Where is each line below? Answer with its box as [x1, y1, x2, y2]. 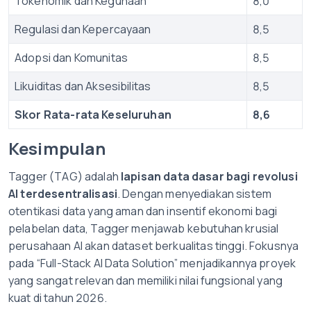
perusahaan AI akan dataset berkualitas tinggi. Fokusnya [8, 238, 299, 253]
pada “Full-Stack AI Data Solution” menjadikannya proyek [8, 255, 296, 271]
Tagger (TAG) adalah [8, 169, 121, 184]
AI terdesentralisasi [8, 186, 117, 201]
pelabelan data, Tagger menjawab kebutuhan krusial [8, 221, 279, 236]
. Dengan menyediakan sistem [117, 186, 272, 201]
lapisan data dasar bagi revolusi [121, 169, 298, 184]
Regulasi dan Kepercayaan [15, 22, 151, 37]
